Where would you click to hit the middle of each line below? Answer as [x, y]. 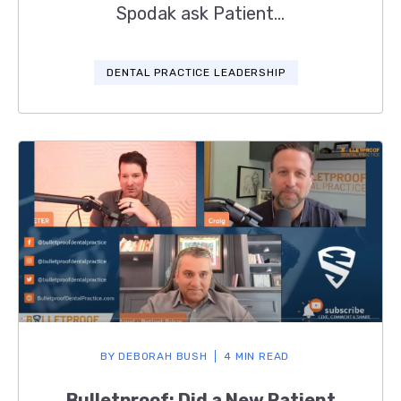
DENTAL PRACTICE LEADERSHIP [196, 73]
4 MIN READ [257, 356]
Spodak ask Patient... [200, 14]
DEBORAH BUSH [161, 356]
